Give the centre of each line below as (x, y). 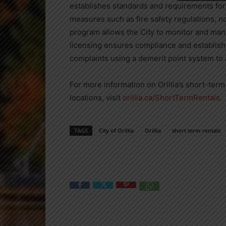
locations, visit (96, 97)
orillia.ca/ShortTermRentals (171, 97)
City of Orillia (116, 130)
